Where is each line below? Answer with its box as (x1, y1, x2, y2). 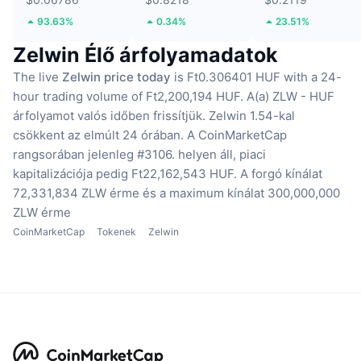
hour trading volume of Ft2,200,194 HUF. (13, 89, 243, 105)
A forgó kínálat (240, 166, 322, 182)
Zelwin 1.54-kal (209, 108, 295, 124)
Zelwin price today (62, 69, 171, 85)
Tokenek (97, 226, 136, 239)
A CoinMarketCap (187, 127, 287, 143)
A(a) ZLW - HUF (247, 89, 334, 105)
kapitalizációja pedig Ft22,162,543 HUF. (13, 166, 237, 182)
